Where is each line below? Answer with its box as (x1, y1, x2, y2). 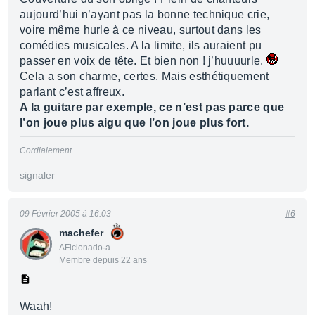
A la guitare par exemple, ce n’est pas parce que (20, 101, 285, 113)
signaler (20, 169, 55, 181)
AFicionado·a (59, 243, 110, 252)
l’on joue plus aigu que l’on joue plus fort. (20, 117, 250, 129)
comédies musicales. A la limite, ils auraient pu (20, 39, 262, 51)
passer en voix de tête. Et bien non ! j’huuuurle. (20, 55, 267, 67)
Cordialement (20, 146, 72, 155)
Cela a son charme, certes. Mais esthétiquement (20, 70, 269, 82)
